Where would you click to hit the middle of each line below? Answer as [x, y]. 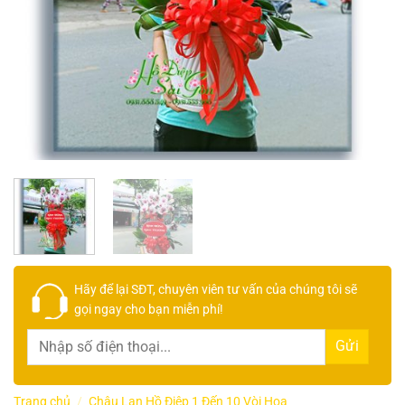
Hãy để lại [101, 289]
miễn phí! [198, 309]
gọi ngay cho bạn [123, 309]
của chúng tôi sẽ [310, 289]
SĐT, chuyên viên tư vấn [196, 289]
